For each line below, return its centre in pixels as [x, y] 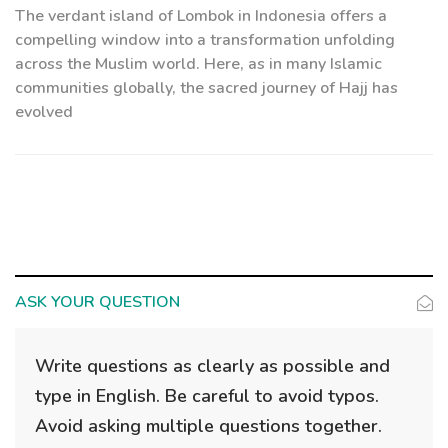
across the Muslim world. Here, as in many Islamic [198, 64]
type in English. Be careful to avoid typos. [207, 396]
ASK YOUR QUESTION [97, 302]
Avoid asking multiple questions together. [208, 426]
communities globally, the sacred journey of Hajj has [206, 88]
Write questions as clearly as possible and [212, 366]
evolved [44, 112]
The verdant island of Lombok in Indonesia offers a [201, 16]
